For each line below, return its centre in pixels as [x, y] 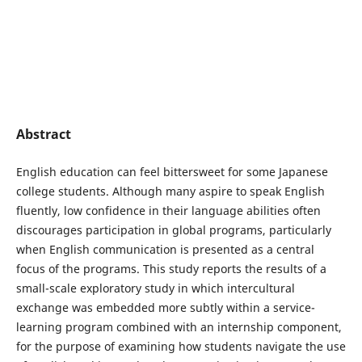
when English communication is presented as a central [165, 249]
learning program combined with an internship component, [179, 326]
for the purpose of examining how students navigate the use [181, 346]
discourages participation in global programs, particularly [173, 229]
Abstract [43, 134]
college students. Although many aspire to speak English [170, 191]
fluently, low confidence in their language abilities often [168, 210]
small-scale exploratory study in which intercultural [155, 288]
